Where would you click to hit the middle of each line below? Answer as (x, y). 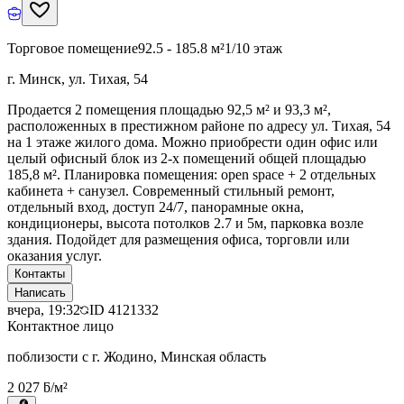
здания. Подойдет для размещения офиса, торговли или (179, 239)
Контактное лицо (60, 326)
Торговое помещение (73, 48)
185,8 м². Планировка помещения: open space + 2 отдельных (192, 174)
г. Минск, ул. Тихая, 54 (78, 78)
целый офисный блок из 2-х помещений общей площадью (187, 158)
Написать (40, 292)
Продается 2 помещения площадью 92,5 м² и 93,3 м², (169, 109)
